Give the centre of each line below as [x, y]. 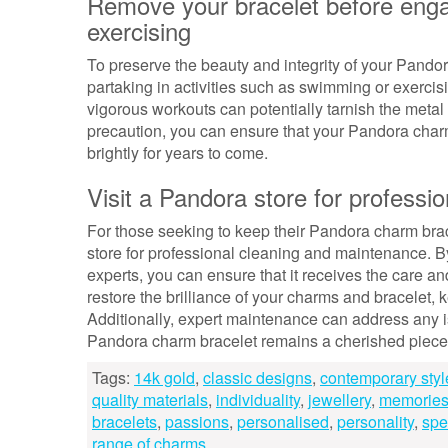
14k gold [164, 377]
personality [375, 421]
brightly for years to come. [177, 152]
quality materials [150, 399]
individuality [258, 399]
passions [197, 421]
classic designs [257, 377]
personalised [283, 421]
